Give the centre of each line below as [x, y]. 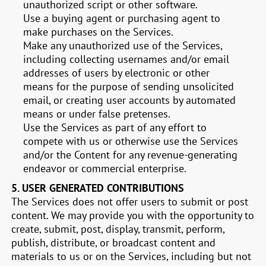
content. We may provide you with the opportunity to [133, 215]
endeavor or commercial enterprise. [105, 168]
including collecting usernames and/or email [126, 59]
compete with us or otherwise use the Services [131, 141]
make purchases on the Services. [99, 32]
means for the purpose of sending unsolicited [129, 86]
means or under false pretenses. [97, 114]
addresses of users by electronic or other [117, 73]
